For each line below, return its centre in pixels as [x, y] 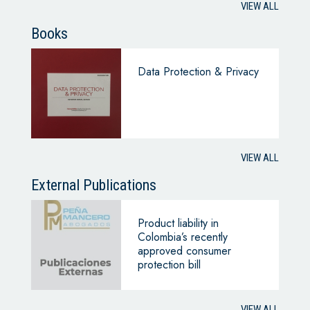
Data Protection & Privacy [198, 72]
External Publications [93, 185]
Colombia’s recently [182, 237]
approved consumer [184, 251]
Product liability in [178, 224]
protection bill [169, 265]
